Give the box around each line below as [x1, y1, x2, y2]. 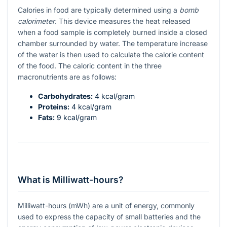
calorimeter [18, 17, 55, 26]
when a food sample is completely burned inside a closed [18, 28, 207, 37]
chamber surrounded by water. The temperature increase [18, 39, 208, 48]
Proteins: [38, 102, 69, 111]
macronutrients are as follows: [18, 72, 117, 82]
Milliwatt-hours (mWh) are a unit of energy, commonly [18, 201, 195, 210]
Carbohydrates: [38, 92, 93, 101]
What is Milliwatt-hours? [18, 174, 124, 185]
